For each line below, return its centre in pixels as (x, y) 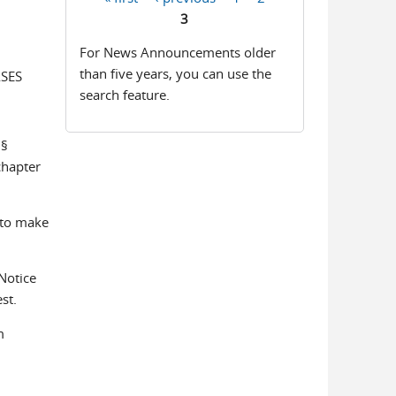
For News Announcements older (178, 52)
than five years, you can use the (176, 73)
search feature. (125, 95)
